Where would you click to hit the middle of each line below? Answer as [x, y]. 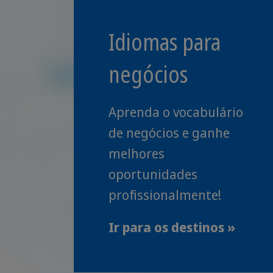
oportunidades [153, 174]
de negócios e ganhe [169, 133]
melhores [136, 153]
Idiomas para [165, 41]
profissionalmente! [165, 195]
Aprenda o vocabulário [176, 112]
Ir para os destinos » [172, 227]
